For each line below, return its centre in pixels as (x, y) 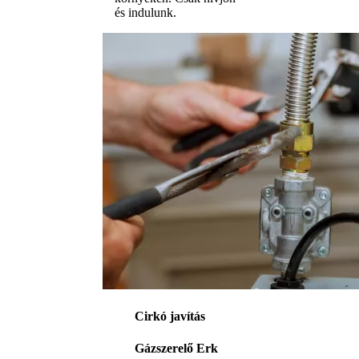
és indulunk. (145, 13)
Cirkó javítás (170, 317)
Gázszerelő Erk (176, 348)
